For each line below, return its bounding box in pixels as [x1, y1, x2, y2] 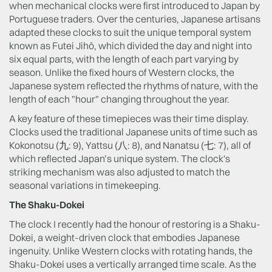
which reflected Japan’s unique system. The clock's [9, 152, 230, 165]
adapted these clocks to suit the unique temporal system [9, 26, 251, 38]
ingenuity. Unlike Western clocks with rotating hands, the [9, 245, 253, 257]
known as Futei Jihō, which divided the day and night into [9, 39, 252, 52]
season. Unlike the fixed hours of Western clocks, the [9, 66, 234, 78]
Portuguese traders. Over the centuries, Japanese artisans [9, 13, 260, 25]
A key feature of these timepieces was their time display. [9, 112, 249, 124]
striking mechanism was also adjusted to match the [9, 166, 230, 178]
